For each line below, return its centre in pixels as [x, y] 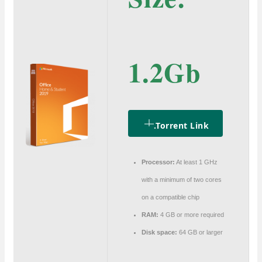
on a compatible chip [170, 197]
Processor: [158, 162]
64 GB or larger [200, 232]
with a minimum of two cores [181, 180]
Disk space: [159, 232]
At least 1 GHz [196, 162]
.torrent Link [181, 126]
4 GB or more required [191, 215]
